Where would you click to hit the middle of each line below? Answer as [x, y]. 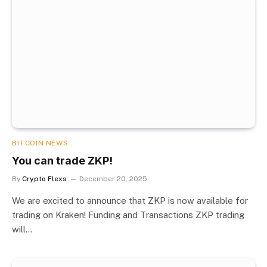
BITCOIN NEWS [40, 143]
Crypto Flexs [44, 178]
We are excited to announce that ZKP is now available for [130, 200]
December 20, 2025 [113, 178]
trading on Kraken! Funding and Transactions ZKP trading [128, 215]
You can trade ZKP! [62, 160]
